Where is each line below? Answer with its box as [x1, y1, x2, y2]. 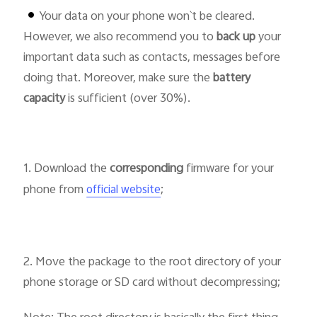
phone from [23, 180, 87, 201]
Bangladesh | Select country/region [88, 71, 251, 89]
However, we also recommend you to [23, 28, 217, 48]
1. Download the [23, 159, 108, 180]
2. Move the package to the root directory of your [23, 252, 282, 272]
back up [217, 28, 256, 48]
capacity [23, 89, 66, 110]
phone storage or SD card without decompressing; [23, 272, 281, 293]
